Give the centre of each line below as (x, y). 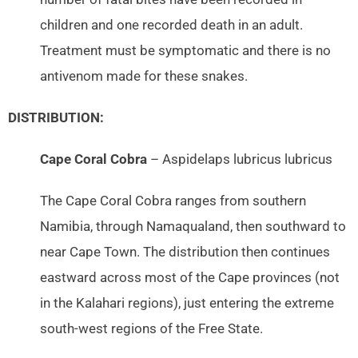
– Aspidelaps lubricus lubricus (240, 160)
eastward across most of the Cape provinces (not (190, 278)
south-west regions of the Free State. (151, 329)
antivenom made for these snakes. (144, 77)
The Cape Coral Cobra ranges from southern (173, 201)
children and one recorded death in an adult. (171, 26)
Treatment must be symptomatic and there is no (185, 51)
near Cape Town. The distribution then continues (185, 253)
